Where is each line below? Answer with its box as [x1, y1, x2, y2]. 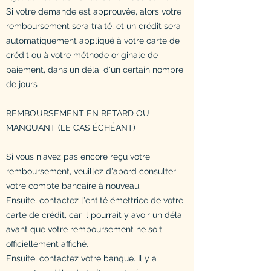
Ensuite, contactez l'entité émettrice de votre [6, 195, 183, 205]
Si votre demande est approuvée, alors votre [6, 6, 181, 16]
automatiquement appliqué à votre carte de [6, 35, 180, 45]
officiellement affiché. [6, 238, 88, 249]
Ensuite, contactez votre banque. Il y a [6, 253, 157, 263]
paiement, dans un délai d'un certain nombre [6, 64, 183, 74]
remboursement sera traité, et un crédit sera [6, 21, 181, 31]
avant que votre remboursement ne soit [6, 224, 162, 234]
